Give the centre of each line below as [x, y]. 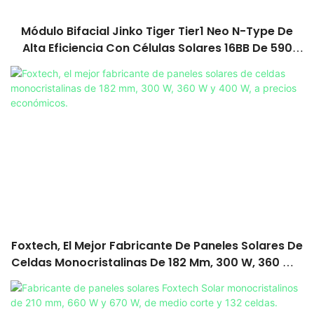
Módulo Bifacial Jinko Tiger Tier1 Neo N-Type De [157, 32]
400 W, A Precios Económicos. [157, 279]
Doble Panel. [157, 82]
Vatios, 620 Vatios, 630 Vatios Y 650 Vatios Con [157, 65]
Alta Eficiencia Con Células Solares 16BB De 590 [157, 48]
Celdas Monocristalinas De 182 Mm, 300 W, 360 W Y [157, 262]
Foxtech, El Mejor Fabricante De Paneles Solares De [157, 245]
